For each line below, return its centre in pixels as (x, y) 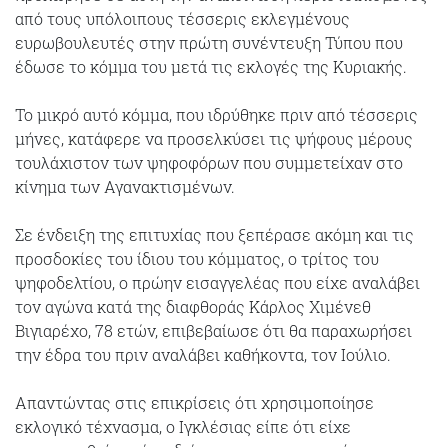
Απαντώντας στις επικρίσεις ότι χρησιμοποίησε (194, 402)
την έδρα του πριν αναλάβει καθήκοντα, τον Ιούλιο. (203, 354)
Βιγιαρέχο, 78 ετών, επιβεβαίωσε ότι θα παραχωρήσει (213, 330)
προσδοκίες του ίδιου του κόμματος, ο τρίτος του (197, 258)
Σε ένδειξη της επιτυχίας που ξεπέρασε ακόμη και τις (214, 234)
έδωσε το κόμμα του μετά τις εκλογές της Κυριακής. (211, 66)
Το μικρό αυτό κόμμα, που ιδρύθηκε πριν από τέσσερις (216, 114)
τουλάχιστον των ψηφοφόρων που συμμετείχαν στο (209, 162)
